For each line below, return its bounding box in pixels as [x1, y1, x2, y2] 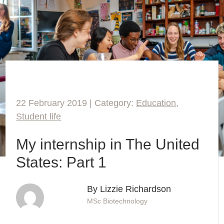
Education [136, 98, 176, 108]
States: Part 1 [16, 154, 107, 171]
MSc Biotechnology [86, 197, 147, 205]
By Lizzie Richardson [86, 184, 171, 194]
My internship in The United [16, 136, 200, 153]
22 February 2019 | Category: [16, 98, 136, 108]
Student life [16, 111, 61, 122]
